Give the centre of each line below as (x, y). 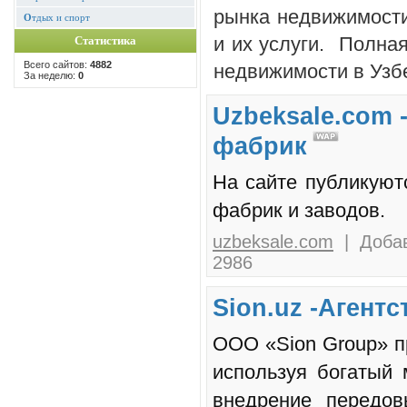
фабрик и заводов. (299, 211)
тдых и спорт (61, 17)
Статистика (105, 40)
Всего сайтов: (57, 65)
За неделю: (51, 75)
